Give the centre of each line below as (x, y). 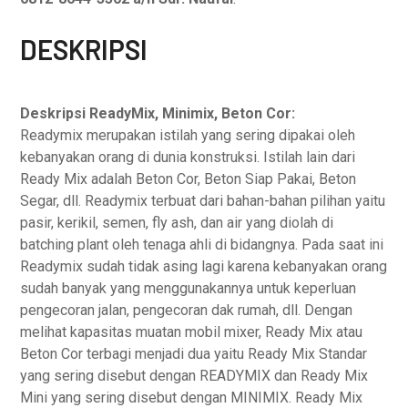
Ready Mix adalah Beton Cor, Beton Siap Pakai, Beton (189, 179)
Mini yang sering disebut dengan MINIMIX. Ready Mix (192, 398)
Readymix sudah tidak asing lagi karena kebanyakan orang (204, 266)
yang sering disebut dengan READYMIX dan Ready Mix (194, 376)
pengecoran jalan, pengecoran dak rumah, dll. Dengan (187, 310)
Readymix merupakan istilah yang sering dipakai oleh (188, 135)
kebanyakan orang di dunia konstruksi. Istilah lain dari (188, 157)
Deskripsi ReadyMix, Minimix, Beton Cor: (158, 113)
